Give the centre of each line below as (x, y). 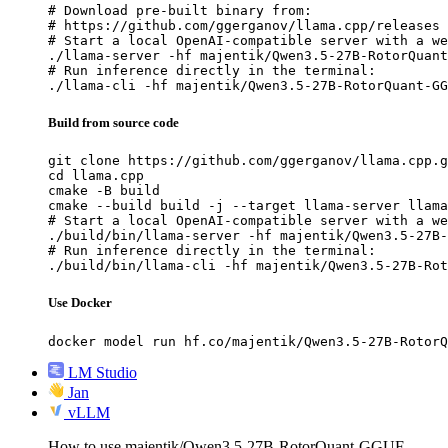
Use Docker (80, 303)
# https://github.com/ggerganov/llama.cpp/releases (244, 25)
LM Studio (102, 372)
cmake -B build (104, 191)
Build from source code (113, 123)
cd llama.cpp (96, 176)
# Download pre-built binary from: (180, 10)
